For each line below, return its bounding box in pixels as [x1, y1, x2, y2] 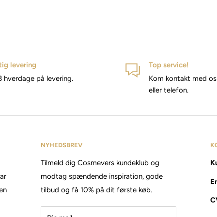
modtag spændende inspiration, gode [41, 172, 163, 181]
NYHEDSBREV [41, 141, 82, 149]
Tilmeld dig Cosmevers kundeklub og [41, 158, 159, 168]
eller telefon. [149, 86, 188, 95]
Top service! [149, 61, 189, 70]
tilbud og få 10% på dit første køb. [41, 186, 152, 195]
